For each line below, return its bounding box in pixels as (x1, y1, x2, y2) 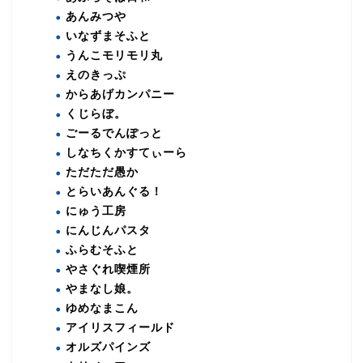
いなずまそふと (66, 29, 151, 42)
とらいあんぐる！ (66, 185, 163, 198)
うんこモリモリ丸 (66, 49, 163, 62)
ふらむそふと (66, 243, 139, 256)
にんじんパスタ (66, 224, 151, 237)
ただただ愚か (66, 165, 139, 178)
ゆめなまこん (66, 301, 139, 314)
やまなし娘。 (66, 282, 139, 295)
